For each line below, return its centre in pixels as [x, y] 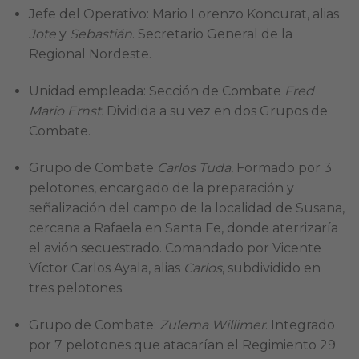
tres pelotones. [76, 288]
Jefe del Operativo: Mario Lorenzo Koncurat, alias [184, 14]
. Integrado [300, 325]
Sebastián [101, 34]
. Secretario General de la [212, 34]
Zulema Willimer [212, 325]
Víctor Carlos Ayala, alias [106, 268]
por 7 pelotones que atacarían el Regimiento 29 [182, 345]
